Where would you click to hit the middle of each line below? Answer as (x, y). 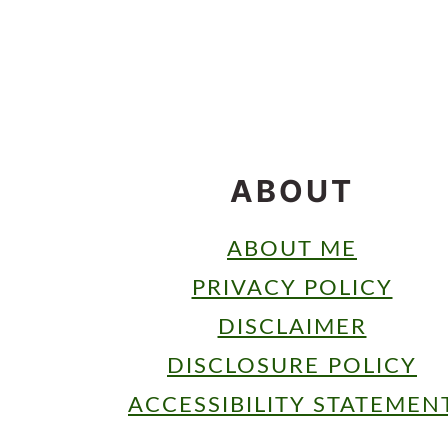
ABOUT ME (292, 248)
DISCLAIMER (292, 326)
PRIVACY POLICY (292, 287)
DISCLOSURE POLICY (292, 365)
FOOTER (182, 132)
